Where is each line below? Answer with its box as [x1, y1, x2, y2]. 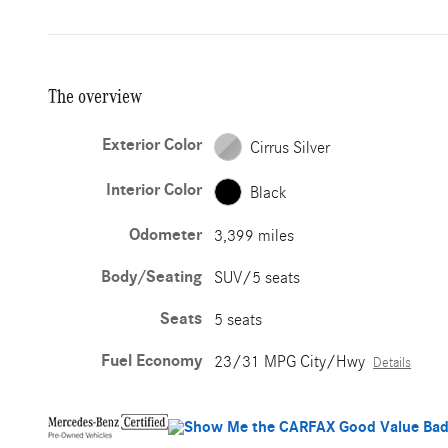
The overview [48, 85, 142, 107]
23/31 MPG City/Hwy [214, 352, 366, 371]
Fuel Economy [101, 351, 203, 371]
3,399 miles [214, 226, 295, 245]
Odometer [129, 225, 203, 245]
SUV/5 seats [214, 268, 301, 287]
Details [373, 355, 412, 371]
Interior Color [106, 180, 203, 200]
